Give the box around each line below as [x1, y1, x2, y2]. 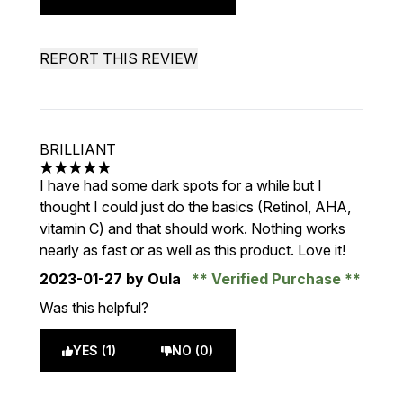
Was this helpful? [40, 299, 148, 317]
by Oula [122, 270, 184, 288]
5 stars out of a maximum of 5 [39, 167, 232, 186]
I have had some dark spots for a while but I [40, 176, 322, 194]
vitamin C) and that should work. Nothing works [40, 219, 345, 237]
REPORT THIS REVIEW [40, 49, 198, 67]
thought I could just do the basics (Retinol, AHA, [40, 198, 351, 216]
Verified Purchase [208, 270, 345, 288]
